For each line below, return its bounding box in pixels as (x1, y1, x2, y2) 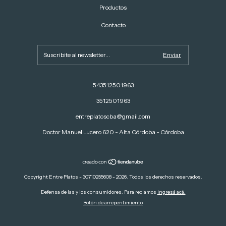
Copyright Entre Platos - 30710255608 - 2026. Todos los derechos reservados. (24, 174, 202, 181)
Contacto (100, 21, 126, 29)
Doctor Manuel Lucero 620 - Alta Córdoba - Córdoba (42, 128, 184, 136)
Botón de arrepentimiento (83, 199, 143, 206)
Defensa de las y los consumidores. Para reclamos (40, 189, 156, 196)
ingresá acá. (157, 189, 186, 196)
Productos (99, 4, 127, 12)
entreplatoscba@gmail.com (76, 112, 150, 121)
